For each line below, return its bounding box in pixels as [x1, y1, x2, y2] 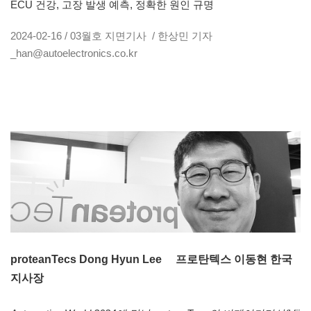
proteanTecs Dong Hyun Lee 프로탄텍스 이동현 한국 [10, 253, 292, 266]
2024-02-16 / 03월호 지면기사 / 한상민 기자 [10, 30, 212, 42]
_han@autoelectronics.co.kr [10, 47, 137, 60]
